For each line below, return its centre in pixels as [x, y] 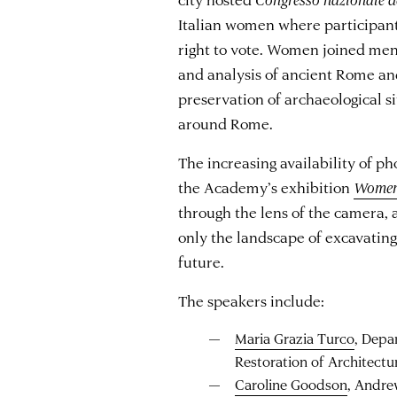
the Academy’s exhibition [266, 187]
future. [202, 261]
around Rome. [226, 123]
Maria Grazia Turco [294, 338]
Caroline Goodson [291, 384]
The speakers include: [252, 300]
